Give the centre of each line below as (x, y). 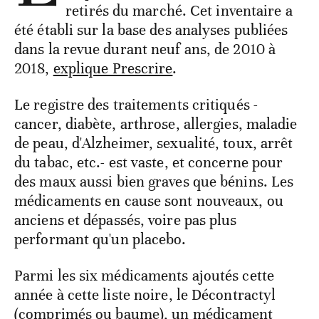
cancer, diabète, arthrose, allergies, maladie (156, 124)
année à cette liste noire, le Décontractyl (145, 294)
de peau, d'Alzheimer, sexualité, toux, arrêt (154, 143)
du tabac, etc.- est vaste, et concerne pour (149, 162)
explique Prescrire (113, 68)
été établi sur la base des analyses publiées (151, 30)
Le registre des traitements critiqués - (136, 104)
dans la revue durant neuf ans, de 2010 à (145, 49)
